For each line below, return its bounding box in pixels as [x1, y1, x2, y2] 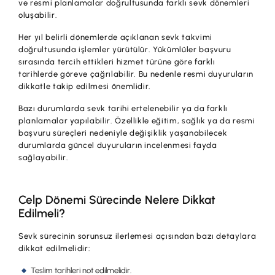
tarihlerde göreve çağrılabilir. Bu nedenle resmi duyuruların [18, 69, 254, 79]
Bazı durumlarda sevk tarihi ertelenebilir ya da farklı [18, 103, 228, 113]
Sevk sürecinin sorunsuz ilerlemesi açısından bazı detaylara [18, 231, 257, 241]
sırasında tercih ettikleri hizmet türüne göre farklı [18, 56, 215, 66]
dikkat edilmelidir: [18, 243, 91, 253]
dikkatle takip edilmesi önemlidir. [18, 81, 152, 91]
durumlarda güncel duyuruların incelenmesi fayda [18, 140, 217, 150]
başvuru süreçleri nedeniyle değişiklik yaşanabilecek [18, 128, 228, 137]
